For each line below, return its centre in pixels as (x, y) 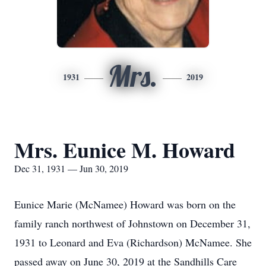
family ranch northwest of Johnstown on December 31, (132, 223)
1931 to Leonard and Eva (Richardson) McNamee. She (133, 242)
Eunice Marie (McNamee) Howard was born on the (125, 204)
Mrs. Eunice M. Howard (125, 150)
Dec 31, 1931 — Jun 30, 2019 (71, 168)
